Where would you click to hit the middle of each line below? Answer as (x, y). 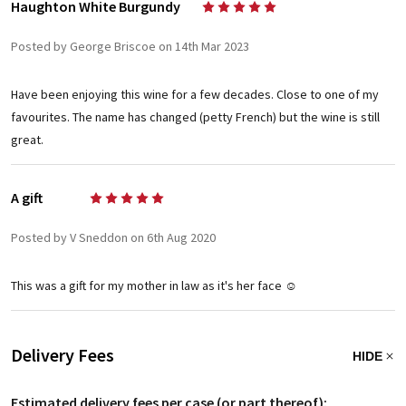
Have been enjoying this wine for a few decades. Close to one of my (195, 95)
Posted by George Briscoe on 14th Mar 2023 (130, 47)
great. (27, 140)
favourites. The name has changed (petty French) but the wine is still (195, 117)
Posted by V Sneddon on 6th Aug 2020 (113, 238)
